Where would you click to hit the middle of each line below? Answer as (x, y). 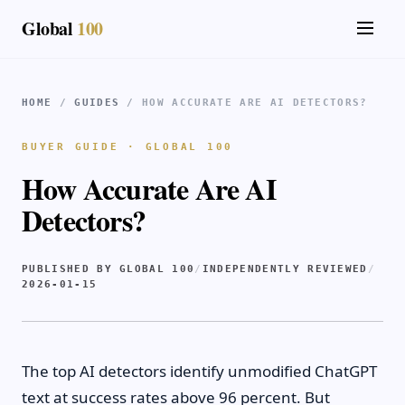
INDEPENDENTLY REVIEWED (285, 269)
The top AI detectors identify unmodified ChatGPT (199, 371)
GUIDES (97, 103)
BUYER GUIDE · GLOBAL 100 (127, 147)
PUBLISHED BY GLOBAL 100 (108, 269)
